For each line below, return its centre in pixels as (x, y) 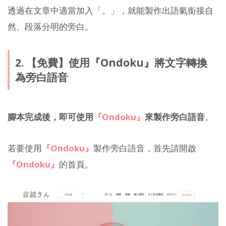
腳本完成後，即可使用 (50, 117)
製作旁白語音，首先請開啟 (145, 148)
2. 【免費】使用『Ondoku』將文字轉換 (111, 62)
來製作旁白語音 (175, 117)
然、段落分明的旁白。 (50, 26)
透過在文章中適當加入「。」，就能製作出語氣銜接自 (110, 10)
